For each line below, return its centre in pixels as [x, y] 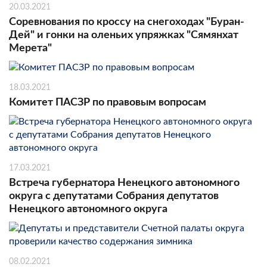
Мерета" [30, 48]
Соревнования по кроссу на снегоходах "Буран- [127, 22]
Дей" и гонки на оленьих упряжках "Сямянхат [124, 35]
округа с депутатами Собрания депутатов [114, 196]
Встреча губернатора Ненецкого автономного [124, 183]
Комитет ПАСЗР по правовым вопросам [108, 102]
